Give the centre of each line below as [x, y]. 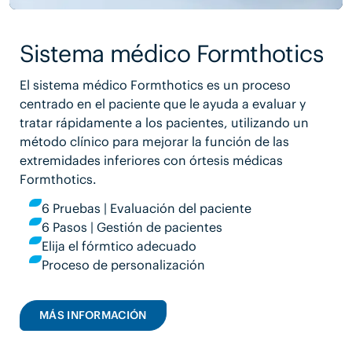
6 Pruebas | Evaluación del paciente [146, 209]
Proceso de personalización [123, 265]
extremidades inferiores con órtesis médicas [151, 161]
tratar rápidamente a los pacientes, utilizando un [164, 123]
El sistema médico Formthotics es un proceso [155, 85]
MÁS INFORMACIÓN [93, 315]
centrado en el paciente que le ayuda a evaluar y [162, 104]
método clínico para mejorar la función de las [154, 142]
